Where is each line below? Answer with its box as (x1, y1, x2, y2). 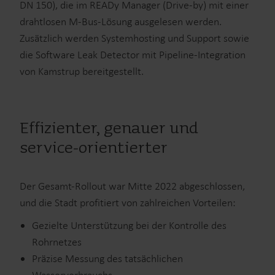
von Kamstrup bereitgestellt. (20, 64, 144, 79)
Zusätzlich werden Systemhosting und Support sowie (20, 31, 249, 45)
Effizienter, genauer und (20, 118, 198, 139)
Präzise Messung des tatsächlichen (32, 252, 183, 266)
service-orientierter (20, 138, 168, 159)
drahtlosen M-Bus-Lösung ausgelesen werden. (20, 15, 222, 29)
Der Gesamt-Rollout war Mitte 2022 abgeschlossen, (20, 179, 245, 193)
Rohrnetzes (32, 235, 82, 249)
